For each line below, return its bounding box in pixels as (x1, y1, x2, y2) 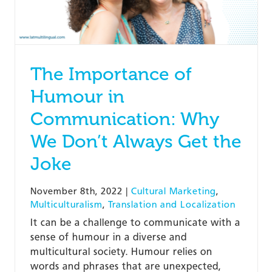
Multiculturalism (30, 199, 103, 210)
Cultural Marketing (131, 185, 216, 197)
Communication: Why (30, 107, 219, 130)
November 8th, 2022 (30, 185, 123, 197)
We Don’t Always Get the (30, 130, 242, 152)
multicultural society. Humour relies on (30, 245, 212, 257)
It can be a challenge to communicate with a (30, 216, 240, 228)
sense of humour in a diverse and (30, 231, 187, 243)
